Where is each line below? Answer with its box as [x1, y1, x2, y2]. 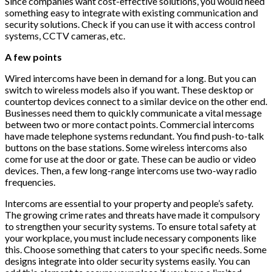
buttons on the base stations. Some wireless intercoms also [5, 141, 247, 153]
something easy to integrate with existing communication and [5, 6, 258, 18]
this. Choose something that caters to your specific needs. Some [5, 243, 267, 255]
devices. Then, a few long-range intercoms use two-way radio [5, 164, 257, 176]
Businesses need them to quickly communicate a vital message [5, 106, 262, 118]
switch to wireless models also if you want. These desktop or [5, 83, 254, 95]
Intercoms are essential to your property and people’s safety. [5, 197, 253, 209]
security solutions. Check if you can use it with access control [5, 18, 255, 30]
